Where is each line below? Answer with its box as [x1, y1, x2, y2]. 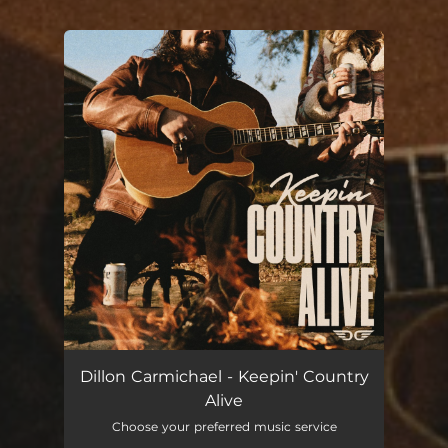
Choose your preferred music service [111, 419, 337, 434]
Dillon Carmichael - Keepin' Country [79, 367, 369, 386]
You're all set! [124, 72, 210, 88]
